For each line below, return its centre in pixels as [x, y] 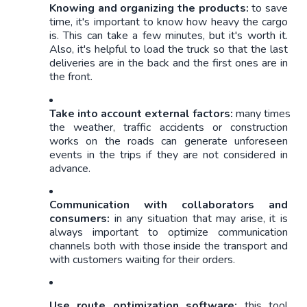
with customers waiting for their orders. [144, 259]
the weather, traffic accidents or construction [169, 127]
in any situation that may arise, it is [201, 218]
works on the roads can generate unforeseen [169, 141]
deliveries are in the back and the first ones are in [169, 63]
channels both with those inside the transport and [169, 246]
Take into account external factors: [141, 113]
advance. [70, 168]
